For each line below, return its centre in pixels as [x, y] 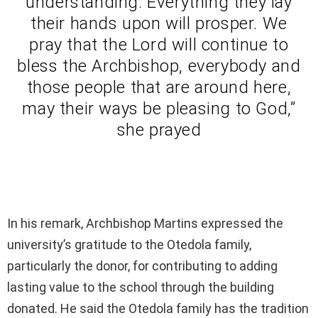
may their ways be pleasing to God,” [159, 109]
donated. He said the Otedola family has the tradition [158, 309]
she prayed [159, 130]
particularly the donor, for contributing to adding [142, 266]
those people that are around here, [159, 88]
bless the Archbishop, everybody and [159, 66]
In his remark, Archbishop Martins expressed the [145, 224]
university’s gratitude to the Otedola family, [129, 245]
